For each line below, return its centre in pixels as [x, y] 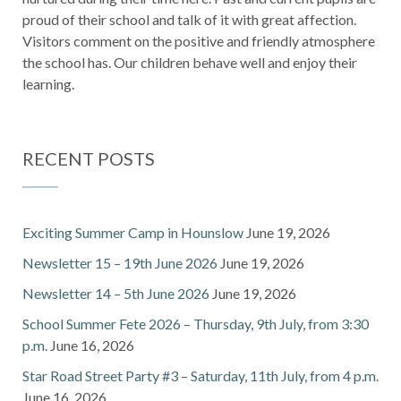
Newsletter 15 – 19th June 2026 [120, 263]
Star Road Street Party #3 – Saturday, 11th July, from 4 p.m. [200, 375]
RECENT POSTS [89, 158]
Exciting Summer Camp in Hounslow [133, 232]
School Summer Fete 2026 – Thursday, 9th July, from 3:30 [196, 324]
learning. [48, 84]
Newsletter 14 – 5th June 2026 [116, 293]
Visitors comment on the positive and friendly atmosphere [199, 41]
